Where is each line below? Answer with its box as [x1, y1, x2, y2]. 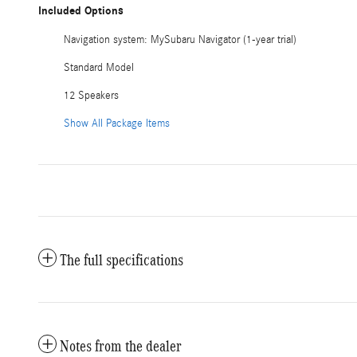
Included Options [38, 4, 124, 18]
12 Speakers [64, 89, 119, 103]
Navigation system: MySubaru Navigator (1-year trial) [64, 33, 296, 47]
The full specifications [60, 251, 183, 269]
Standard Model [64, 61, 134, 75]
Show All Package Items [64, 117, 170, 131]
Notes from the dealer [60, 337, 182, 355]
